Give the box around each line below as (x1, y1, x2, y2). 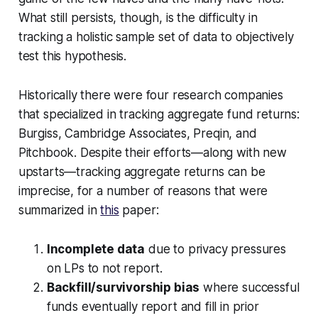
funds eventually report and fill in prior (46, 299, 259, 314)
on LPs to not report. (46, 261, 163, 275)
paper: (119, 202, 159, 217)
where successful (199, 280, 300, 295)
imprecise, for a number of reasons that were (18, 183, 268, 198)
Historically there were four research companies (18, 87, 283, 102)
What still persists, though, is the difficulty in (18, 10, 258, 25)
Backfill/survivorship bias (46, 280, 200, 295)
